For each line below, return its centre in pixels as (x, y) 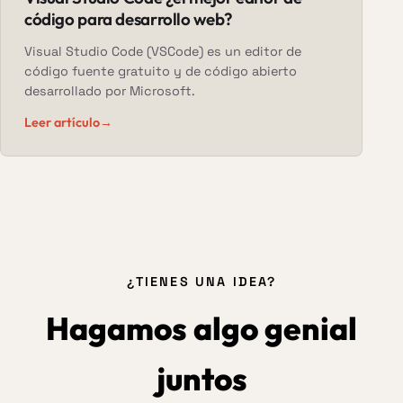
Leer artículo (62, 123)
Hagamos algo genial (201, 329)
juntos (201, 379)
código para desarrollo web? (128, 19)
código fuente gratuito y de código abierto (160, 72)
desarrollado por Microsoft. (109, 91)
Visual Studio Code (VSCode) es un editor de (162, 52)
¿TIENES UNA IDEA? (201, 282)
